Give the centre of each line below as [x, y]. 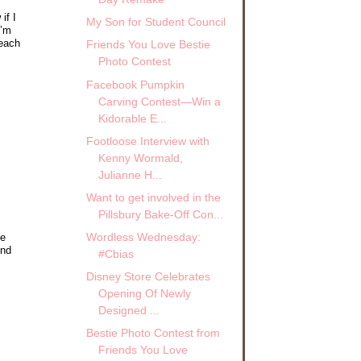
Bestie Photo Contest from [153, 333]
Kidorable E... [132, 118]
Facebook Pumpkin [135, 84]
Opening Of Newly [144, 294]
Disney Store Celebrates [148, 277]
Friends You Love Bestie [148, 45]
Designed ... [129, 311]
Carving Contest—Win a [159, 101]
